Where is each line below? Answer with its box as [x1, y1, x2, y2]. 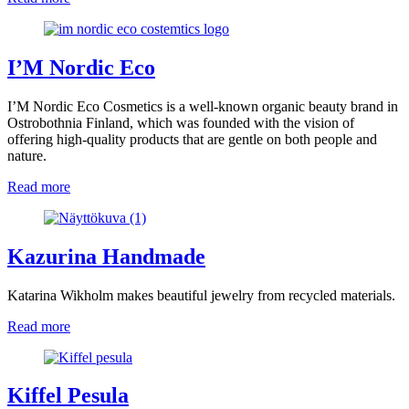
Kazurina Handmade [7, 244, 205, 268]
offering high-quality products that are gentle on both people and [7, 131, 377, 147]
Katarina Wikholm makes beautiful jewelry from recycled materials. [7, 287, 395, 303]
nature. [7, 147, 47, 163]
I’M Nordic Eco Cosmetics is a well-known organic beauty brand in [7, 98, 398, 114]
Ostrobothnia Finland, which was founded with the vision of [7, 114, 354, 131]
